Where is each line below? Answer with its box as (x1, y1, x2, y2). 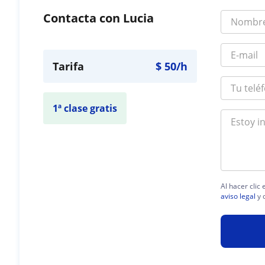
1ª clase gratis (53, 102, 118, 115)
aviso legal (221, 190, 256, 201)
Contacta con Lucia (43, 10, 154, 26)
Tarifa (53, 59, 85, 73)
